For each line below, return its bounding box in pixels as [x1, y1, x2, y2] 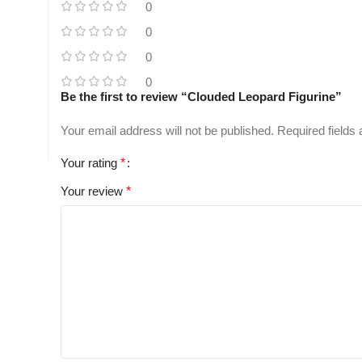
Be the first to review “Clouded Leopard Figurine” [61, 90, 342, 104]
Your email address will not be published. [61, 124, 274, 138]
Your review [61, 184, 126, 199]
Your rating [61, 156, 120, 170]
